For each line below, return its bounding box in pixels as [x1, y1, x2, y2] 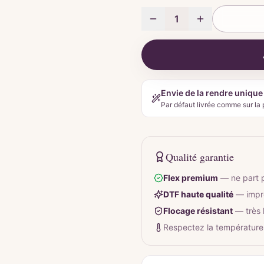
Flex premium [163, 173, 218, 183]
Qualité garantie [166, 150, 234, 164]
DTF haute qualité [163, 189, 233, 199]
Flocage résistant [163, 206, 233, 216]
